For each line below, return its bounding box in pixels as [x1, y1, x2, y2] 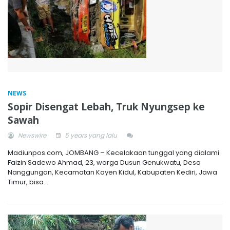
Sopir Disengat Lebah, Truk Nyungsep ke [8, 100, 205, 113]
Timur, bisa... [8, 177, 48, 187]
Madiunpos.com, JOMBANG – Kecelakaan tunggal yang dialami [8, 148, 219, 158]
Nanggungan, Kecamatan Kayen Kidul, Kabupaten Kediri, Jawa [8, 167, 217, 177]
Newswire [16, 131, 46, 140]
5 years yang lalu [63, 131, 117, 140]
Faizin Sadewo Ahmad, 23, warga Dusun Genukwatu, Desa [8, 158, 201, 167]
